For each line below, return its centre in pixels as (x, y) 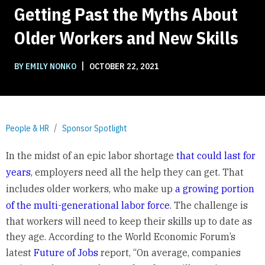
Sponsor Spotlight (95, 128)
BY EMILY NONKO (46, 66)
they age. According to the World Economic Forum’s (120, 237)
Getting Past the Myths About (126, 14)
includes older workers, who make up (90, 189)
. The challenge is (209, 206)
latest (20, 253)
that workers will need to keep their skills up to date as (129, 222)
